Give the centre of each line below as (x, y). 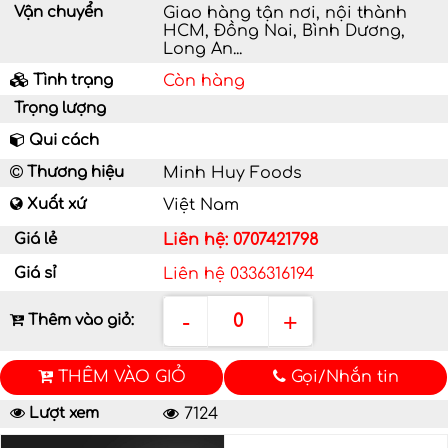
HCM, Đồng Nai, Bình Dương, (284, 30)
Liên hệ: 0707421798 (241, 239)
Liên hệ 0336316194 (239, 273)
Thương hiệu (73, 172)
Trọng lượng (58, 108)
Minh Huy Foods (233, 172)
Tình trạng (71, 80)
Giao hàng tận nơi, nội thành (285, 12)
